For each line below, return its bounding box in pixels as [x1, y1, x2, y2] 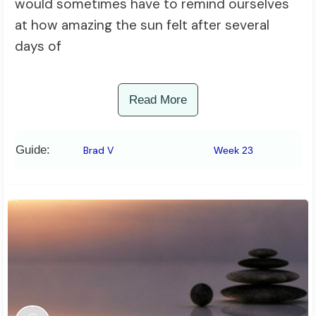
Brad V [83, 143, 114, 157]
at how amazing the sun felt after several [15, 16, 269, 34]
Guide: [16, 142, 50, 157]
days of [15, 37, 61, 55]
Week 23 [213, 144, 253, 156]
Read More [129, 92, 187, 107]
